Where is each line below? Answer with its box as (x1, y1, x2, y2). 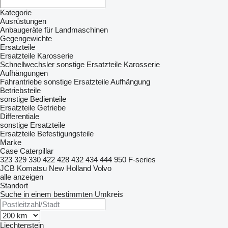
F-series (128, 155, 156, 164)
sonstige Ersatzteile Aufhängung (44, 77, 150, 86)
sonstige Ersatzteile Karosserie (56, 60, 160, 69)
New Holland (49, 164, 91, 173)
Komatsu (17, 164, 47, 173)
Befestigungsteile (37, 129, 94, 138)
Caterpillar (20, 147, 53, 155)
